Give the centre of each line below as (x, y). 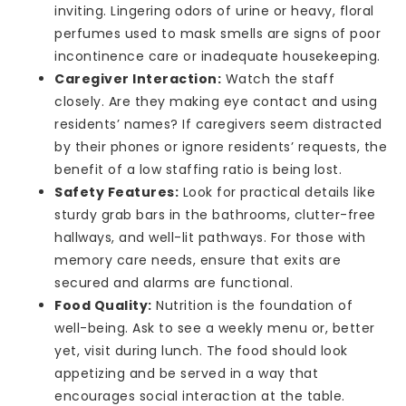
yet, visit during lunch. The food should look (201, 350)
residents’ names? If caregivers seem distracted (218, 124)
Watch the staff (278, 78)
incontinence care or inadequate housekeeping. (217, 56)
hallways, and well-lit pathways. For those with (210, 237)
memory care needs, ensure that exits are (198, 260)
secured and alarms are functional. (174, 282)
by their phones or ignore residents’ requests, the (221, 146)
